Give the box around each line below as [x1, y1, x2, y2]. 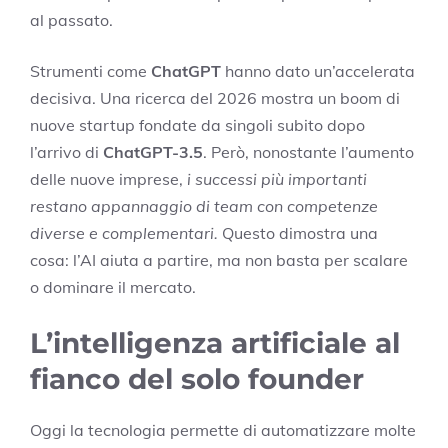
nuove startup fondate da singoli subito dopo [30, 115, 365, 136]
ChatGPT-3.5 [103, 142, 203, 163]
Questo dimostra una [218, 223, 378, 244]
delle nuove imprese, [30, 169, 187, 190]
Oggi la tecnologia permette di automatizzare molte [30, 420, 416, 441]
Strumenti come [30, 61, 151, 82]
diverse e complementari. [30, 223, 218, 244]
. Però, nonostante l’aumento [203, 142, 414, 163]
